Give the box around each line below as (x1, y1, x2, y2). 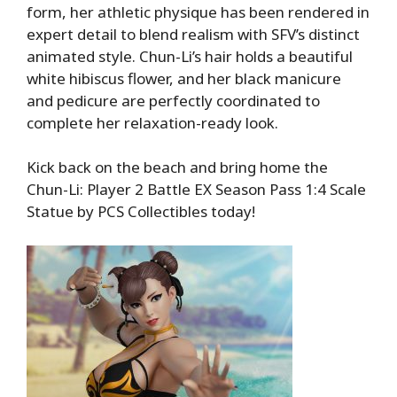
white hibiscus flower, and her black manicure (27, 67, 341, 89)
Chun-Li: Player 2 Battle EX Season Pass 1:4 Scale (27, 179, 366, 200)
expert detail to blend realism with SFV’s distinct (27, 23, 360, 44)
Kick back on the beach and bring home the (27, 157, 328, 178)
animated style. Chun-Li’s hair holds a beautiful (27, 45, 353, 66)
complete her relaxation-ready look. (27, 112, 278, 133)
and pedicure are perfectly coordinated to (27, 90, 320, 111)
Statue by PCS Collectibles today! (27, 201, 255, 222)
